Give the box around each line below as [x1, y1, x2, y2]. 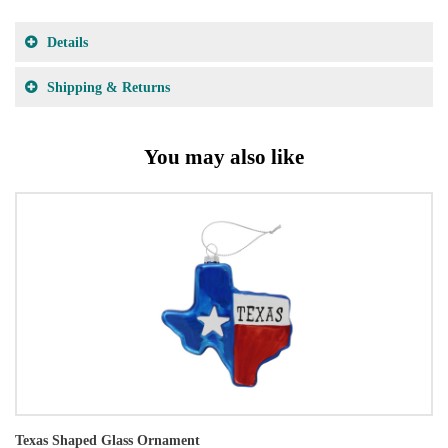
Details [47, 34, 88, 50]
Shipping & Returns [47, 79, 170, 95]
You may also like [144, 145, 304, 168]
